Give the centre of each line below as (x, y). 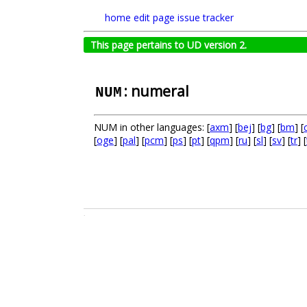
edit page (154, 17)
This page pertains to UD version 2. (169, 45)
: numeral (156, 91)
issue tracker (206, 17)
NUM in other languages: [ (152, 127)
